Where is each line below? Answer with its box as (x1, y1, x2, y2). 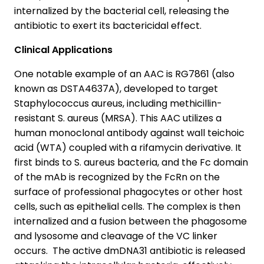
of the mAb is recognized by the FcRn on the (14, 170, 220, 184)
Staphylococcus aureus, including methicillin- (14, 96, 222, 110)
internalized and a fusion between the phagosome (14, 214, 247, 228)
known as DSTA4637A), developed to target (14, 81, 218, 95)
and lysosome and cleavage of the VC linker (14, 229, 217, 243)
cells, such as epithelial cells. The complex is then (14, 199, 240, 213)
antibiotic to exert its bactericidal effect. (14, 18, 206, 32)
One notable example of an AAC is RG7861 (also (14, 67, 235, 81)
